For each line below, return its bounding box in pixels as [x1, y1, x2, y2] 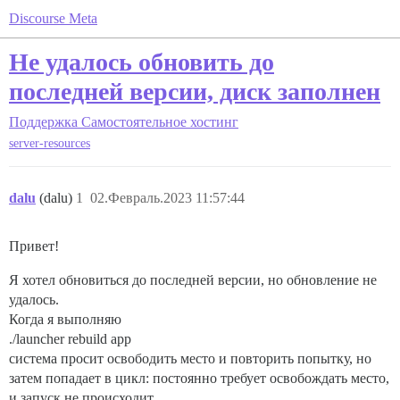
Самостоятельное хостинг [81, 114, 238, 129]
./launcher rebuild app [9, 331, 131, 347]
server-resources [9, 137, 90, 151]
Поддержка [9, 114, 78, 129]
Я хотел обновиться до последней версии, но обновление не [9, 272, 377, 288]
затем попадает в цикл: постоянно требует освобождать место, [9, 371, 389, 387]
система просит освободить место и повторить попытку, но [9, 351, 371, 367]
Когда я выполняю [9, 312, 121, 328]
